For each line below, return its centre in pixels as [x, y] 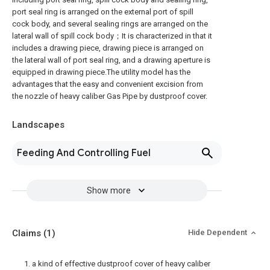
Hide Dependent [218, 232]
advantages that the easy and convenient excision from [108, 84]
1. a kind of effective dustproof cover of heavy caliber [117, 264]
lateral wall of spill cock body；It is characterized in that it [112, 36]
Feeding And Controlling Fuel [84, 153]
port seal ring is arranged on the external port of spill [103, 12]
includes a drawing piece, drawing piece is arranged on [108, 48]
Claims [28, 233]
